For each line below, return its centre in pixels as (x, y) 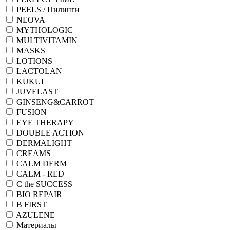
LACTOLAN (39, 71)
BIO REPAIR (39, 194)
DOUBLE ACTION (50, 132)
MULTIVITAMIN (47, 40)
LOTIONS (34, 61)
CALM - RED (40, 174)
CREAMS (34, 153)
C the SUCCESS (44, 184)
